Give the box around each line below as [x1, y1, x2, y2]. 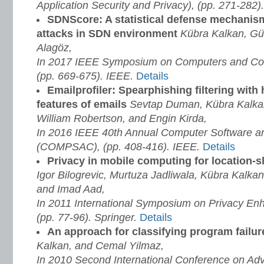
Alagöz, [37, 42, 72, 54]
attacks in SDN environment [37, 28, 180, 39]
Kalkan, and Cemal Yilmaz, [37, 240, 164, 252]
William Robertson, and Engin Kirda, [37, 113, 207, 124]
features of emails [37, 98, 130, 110]
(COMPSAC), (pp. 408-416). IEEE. [37, 141, 200, 153]
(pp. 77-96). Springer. [37, 212, 137, 223]
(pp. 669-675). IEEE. [37, 70, 133, 82]
